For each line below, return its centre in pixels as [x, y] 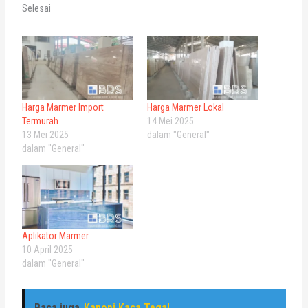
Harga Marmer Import [63, 108]
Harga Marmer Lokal [186, 108]
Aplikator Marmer [55, 236]
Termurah [40, 121]
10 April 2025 [47, 250]
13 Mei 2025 [45, 135]
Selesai [36, 9]
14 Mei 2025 [170, 121]
